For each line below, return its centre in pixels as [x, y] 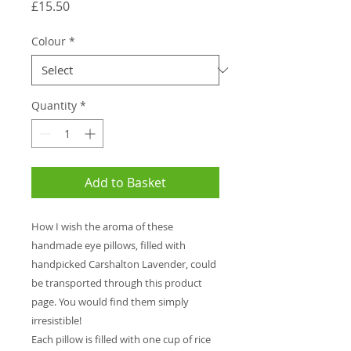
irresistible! [56, 321]
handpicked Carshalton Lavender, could [124, 264]
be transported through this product [117, 283]
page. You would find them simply [110, 302]
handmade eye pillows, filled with [109, 246]
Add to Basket [125, 183]
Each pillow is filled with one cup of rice [121, 340]
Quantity [54, 106]
